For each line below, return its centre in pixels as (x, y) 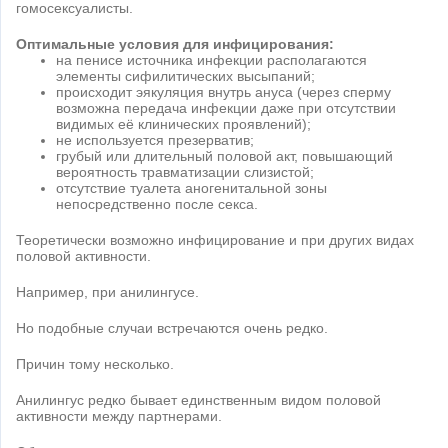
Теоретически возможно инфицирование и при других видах (215, 240)
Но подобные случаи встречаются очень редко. (172, 328)
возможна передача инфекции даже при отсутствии (226, 108)
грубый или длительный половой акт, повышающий (224, 156)
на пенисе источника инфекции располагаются (211, 60)
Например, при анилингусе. (107, 292)
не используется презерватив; (155, 140)
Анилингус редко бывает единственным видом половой (198, 400)
